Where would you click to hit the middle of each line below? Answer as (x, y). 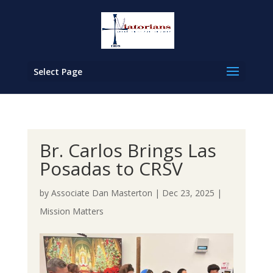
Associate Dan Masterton (101, 193)
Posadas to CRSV (111, 168)
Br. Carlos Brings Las (128, 150)
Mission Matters (71, 211)
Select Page (58, 72)
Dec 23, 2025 (188, 193)
